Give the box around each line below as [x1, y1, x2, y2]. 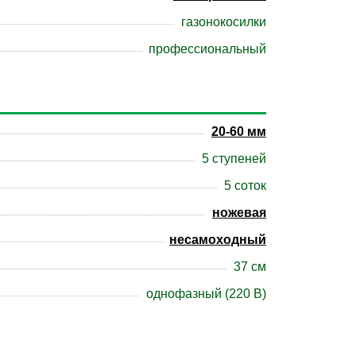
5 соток [224, 179, 266, 193]
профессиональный [149, 42, 266, 56]
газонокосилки [181, 15, 266, 29]
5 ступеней [202, 152, 266, 166]
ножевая [212, 206, 266, 220]
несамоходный [169, 233, 266, 247]
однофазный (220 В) [146, 287, 266, 301]
